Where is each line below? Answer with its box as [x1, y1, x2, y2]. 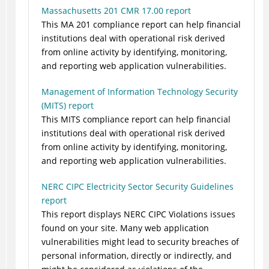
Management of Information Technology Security [41, 86, 238, 98]
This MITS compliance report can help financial [41, 113, 231, 125]
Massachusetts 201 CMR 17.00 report [41, 5, 191, 17]
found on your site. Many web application [41, 222, 209, 234]
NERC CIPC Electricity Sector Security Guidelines [41, 181, 234, 193]
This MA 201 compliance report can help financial [41, 19, 241, 31]
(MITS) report [41, 100, 94, 112]
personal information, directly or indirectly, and [41, 250, 232, 262]
